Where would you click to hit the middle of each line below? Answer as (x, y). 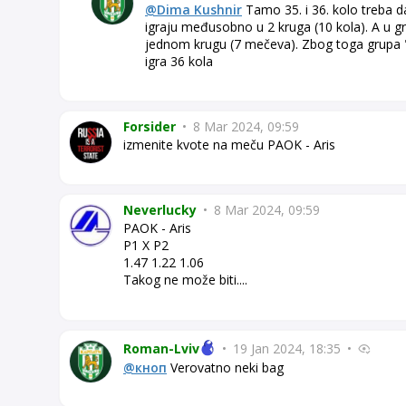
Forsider (150, 127)
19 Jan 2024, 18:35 (287, 348)
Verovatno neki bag (225, 367)
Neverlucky (160, 210)
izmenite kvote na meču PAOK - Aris (229, 145)
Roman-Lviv (161, 348)
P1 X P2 (146, 246)
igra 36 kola (179, 62)
